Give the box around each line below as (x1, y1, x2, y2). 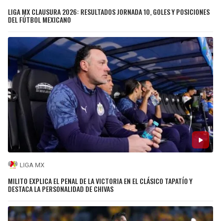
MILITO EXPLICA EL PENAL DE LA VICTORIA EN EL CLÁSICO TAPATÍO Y (8, 175, 192, 186)
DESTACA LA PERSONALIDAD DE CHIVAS (8, 183, 113, 194)
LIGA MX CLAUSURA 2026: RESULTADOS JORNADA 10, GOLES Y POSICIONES (8, 6, 210, 17)
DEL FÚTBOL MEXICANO (8, 14, 71, 25)
